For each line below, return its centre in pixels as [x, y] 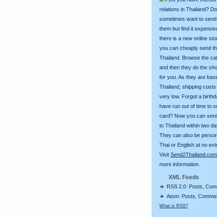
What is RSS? [174, 206]
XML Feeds [183, 177]
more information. [180, 164]
